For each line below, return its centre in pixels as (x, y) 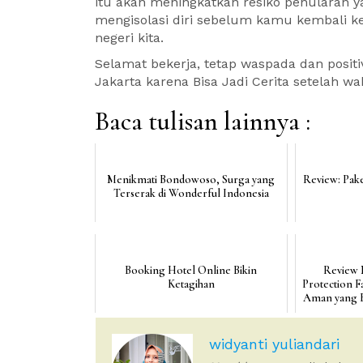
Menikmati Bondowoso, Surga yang (191, 179)
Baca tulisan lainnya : (203, 121)
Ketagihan (191, 284)
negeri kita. (129, 38)
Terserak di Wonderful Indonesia (191, 193)
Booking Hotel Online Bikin (191, 270)
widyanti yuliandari (274, 344)
